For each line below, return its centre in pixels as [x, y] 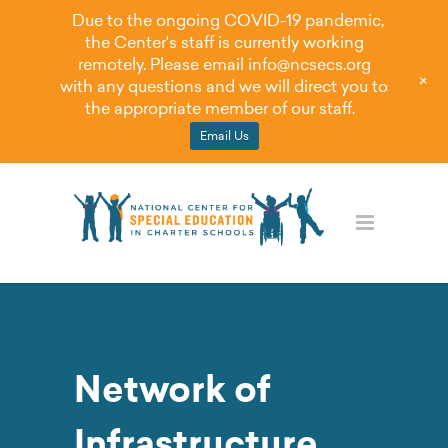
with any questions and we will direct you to [224, 86]
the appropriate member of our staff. [220, 108]
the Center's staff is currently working [224, 42]
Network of [172, 389]
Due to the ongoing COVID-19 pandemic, [228, 20]
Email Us [224, 136]
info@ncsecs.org [309, 64]
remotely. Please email [162, 64]
